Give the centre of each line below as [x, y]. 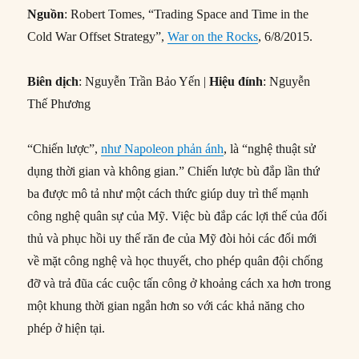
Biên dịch [53, 81]
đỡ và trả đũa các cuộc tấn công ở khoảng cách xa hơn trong [179, 283]
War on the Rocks [213, 36]
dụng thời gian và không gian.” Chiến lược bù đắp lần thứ [174, 171]
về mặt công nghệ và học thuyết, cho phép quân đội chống [175, 260]
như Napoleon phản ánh [163, 148]
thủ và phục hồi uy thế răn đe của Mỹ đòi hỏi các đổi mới [172, 238]
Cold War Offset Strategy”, [98, 36]
